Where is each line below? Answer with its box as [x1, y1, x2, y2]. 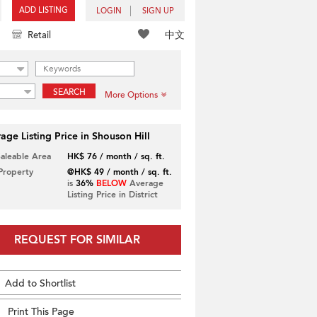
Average [126, 178, 163, 189]
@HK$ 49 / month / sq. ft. [67, 166, 172, 178]
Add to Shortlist [5, 277, 76, 290]
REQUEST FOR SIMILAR [13, 232, 140, 248]
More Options [105, 89, 158, 100]
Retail [28, 29, 51, 42]
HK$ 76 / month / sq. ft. [67, 151, 165, 162]
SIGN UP [142, 6, 174, 16]
